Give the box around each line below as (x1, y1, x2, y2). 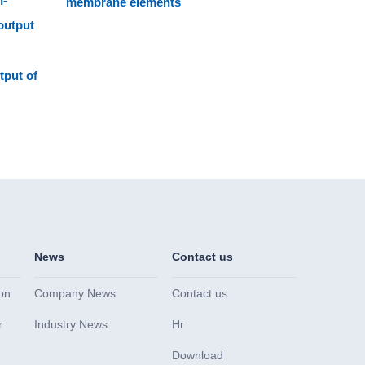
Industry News (34, 318, 108, 332)
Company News (34, 287, 117, 301)
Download (172, 349, 224, 363)
